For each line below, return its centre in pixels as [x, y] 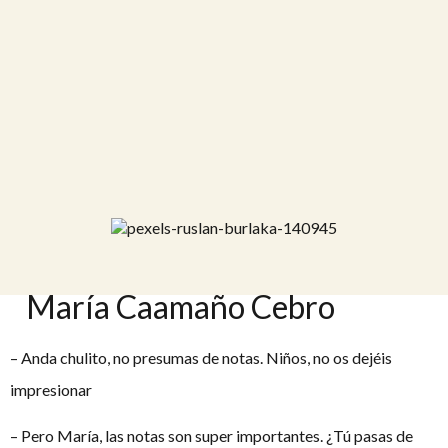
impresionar [51, 389]
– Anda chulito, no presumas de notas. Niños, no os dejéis [201, 357]
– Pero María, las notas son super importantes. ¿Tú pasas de [211, 435]
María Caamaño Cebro [180, 306]
